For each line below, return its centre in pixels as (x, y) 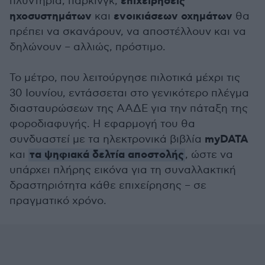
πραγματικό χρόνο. (58, 201)
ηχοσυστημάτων (51, 17)
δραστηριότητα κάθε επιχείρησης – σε (108, 185)
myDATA (227, 140)
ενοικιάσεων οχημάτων (173, 17)
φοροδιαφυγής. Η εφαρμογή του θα (102, 124)
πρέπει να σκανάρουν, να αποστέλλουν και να (128, 32)
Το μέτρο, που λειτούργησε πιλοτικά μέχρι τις (125, 78)
